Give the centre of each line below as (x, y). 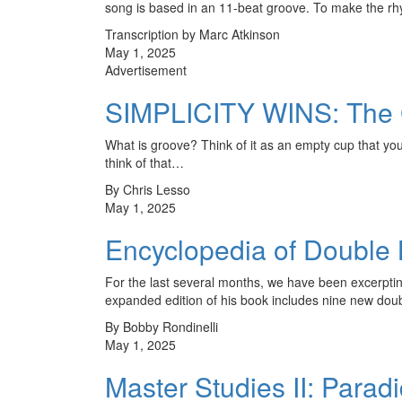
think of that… (144, 162)
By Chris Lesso (148, 189)
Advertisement (146, 70)
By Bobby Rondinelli (162, 326)
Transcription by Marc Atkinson (192, 34)
